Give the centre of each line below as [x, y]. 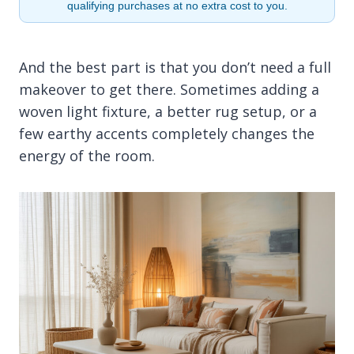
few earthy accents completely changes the [167, 133]
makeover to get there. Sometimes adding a [169, 89]
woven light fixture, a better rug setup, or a [168, 111]
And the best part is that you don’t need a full [175, 67]
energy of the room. [87, 155]
